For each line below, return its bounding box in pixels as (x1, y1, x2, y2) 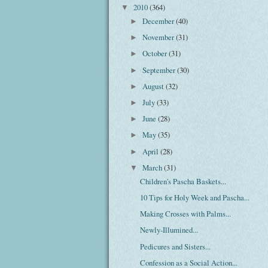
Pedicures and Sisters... (140, 240, 211, 252)
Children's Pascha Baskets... (140, 175, 227, 187)
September (142, 64, 178, 75)
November (142, 32, 176, 43)
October (142, 48, 169, 59)
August (142, 80, 166, 92)
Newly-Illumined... (140, 224, 199, 236)
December (142, 15, 176, 26)
